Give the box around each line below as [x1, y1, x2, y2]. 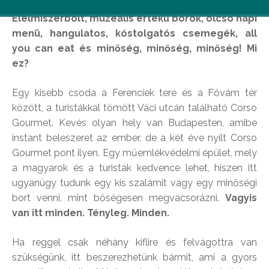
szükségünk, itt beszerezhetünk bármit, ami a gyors [12, 252, 257, 264]
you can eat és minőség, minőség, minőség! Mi [12, 43, 257, 55]
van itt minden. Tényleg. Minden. [12, 207, 169, 219]
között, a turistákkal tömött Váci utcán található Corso [12, 102, 257, 114]
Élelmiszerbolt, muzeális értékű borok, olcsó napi [12, 13, 257, 25]
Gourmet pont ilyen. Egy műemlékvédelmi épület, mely [12, 147, 257, 159]
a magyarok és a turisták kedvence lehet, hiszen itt [12, 162, 257, 174]
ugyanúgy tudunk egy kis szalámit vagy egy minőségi [12, 177, 257, 189]
